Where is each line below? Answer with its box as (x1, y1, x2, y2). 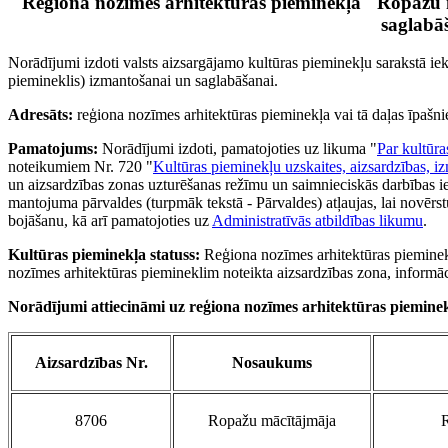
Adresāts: (8, 106, 73, 124)
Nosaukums (232, 354, 312, 372)
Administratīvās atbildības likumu (212, 212, 423, 230)
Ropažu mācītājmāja (208, 412, 336, 430)
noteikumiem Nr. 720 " (8, 158, 153, 176)
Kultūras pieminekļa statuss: (8, 246, 200, 264)
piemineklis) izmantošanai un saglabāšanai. (8, 72, 278, 90)
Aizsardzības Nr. (34, 354, 148, 372)
